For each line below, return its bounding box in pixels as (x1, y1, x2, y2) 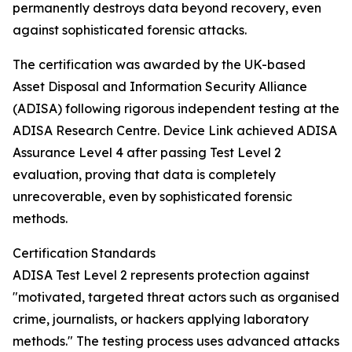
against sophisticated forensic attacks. (13, 22, 247, 38)
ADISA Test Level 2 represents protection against (13, 267, 310, 284)
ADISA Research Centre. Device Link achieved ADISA (13, 123, 337, 139)
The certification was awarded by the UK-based (13, 57, 306, 73)
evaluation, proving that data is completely (13, 167, 276, 183)
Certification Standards (13, 245, 156, 262)
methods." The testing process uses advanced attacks (13, 333, 339, 350)
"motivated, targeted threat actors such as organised (13, 289, 339, 306)
